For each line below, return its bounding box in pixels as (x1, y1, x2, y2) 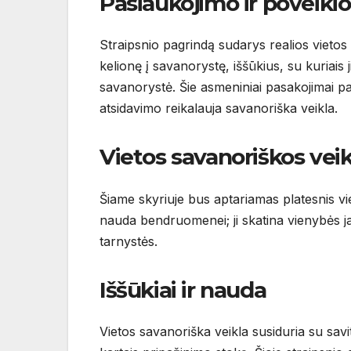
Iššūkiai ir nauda (100, 276, 266, 303)
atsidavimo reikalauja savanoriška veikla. (100, 100, 338, 117)
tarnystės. (100, 233, 157, 249)
